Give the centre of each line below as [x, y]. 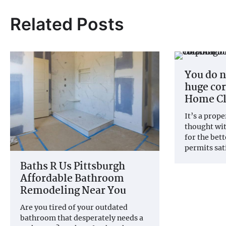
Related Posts [67, 24]
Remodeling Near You [73, 191]
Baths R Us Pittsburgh [73, 167]
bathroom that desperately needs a [82, 218]
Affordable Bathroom [72, 179]
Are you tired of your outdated [74, 207]
